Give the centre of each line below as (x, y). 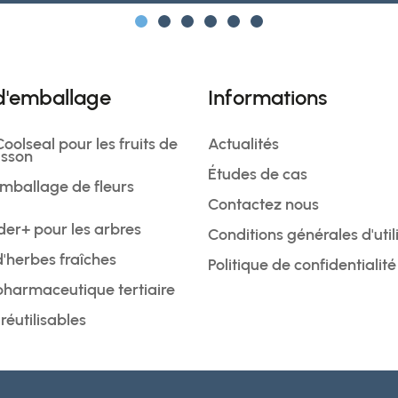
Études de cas (257, 174)
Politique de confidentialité (302, 265)
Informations (267, 97)
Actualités (243, 144)
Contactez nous (263, 204)
